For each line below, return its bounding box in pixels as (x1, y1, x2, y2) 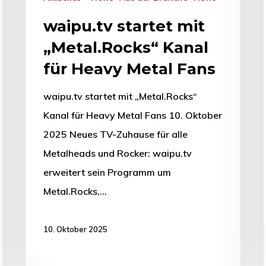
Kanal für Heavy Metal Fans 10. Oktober (43, 109, 222, 121)
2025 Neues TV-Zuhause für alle (43, 128, 188, 140)
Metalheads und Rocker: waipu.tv (43, 147, 192, 159)
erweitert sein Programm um (43, 166, 171, 178)
